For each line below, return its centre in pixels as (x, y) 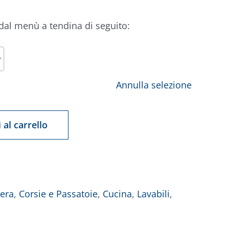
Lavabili (153, 194)
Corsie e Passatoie (58, 194)
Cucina (117, 194)
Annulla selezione (154, 85)
